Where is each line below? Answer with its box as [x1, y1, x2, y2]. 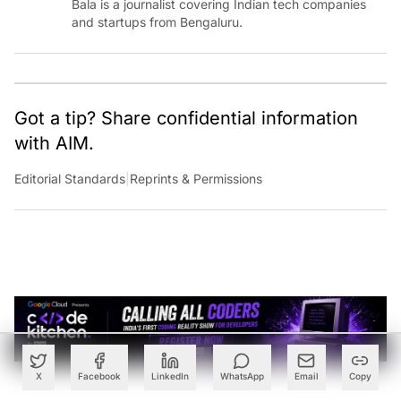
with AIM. [14, 132, 94, 155]
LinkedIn [151, 371, 190, 381]
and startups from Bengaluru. [72, 14, 243, 30]
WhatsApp [219, 371, 264, 381]
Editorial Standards [14, 171, 125, 187]
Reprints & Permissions [130, 171, 262, 187]
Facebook [78, 371, 122, 381]
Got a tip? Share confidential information [14, 107, 358, 130]
